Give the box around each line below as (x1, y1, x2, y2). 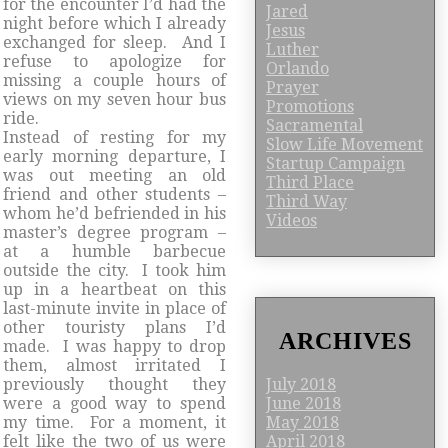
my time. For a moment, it (3, 412, 226, 432)
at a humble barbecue (3, 241, 226, 261)
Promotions (266, 97, 354, 117)
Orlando (266, 59, 329, 79)
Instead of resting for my (3, 127, 226, 147)
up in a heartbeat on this (3, 279, 226, 299)
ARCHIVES (278, 328, 412, 355)
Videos (266, 211, 317, 231)
